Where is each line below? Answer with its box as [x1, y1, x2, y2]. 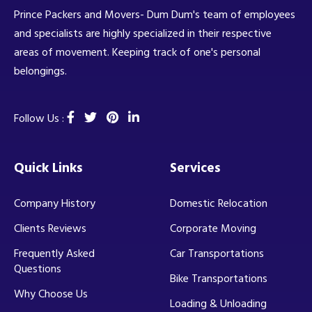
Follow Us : [14, 109, 64, 127]
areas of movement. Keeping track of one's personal [14, 43, 260, 61]
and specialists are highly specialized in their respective [14, 24, 272, 42]
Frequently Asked [14, 244, 95, 263]
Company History [14, 194, 95, 212]
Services [170, 157, 220, 179]
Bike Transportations [170, 270, 267, 288]
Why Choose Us [14, 285, 88, 303]
